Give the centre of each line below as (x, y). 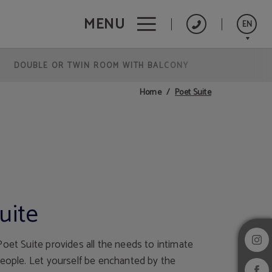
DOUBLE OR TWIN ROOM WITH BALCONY (101, 66)
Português (248, 67)
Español (244, 90)
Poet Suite (193, 92)
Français (245, 113)
